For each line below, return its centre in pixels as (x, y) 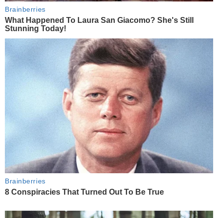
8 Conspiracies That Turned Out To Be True (84, 192)
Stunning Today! (36, 28)
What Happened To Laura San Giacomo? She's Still (99, 20)
